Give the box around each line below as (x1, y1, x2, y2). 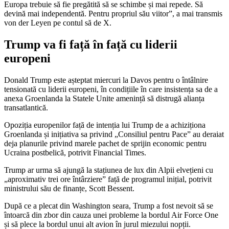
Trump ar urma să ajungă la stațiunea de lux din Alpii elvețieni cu (4, 165, 213, 174)
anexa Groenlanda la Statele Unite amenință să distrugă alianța (4, 94, 204, 103)
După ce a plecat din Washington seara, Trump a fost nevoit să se (4, 201, 213, 210)
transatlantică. (4, 103, 48, 112)
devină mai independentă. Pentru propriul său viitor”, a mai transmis (4, 9, 222, 18)
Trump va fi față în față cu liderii (4, 37, 177, 51)
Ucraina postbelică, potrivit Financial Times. (4, 148, 146, 157)
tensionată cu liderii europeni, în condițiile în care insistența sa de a (4, 84, 218, 94)
